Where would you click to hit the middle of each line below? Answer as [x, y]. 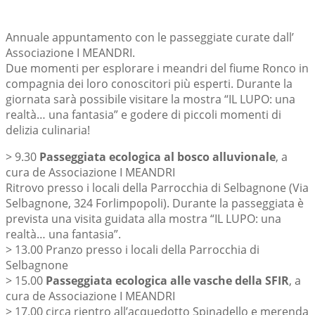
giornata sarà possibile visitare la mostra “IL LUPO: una [150, 99]
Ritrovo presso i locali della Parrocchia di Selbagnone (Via [157, 187]
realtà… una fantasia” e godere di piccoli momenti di [143, 114]
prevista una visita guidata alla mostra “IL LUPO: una [143, 218]
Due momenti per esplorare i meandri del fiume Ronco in [157, 68]
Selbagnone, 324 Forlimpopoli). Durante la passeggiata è [155, 203]
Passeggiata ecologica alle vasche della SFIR [167, 280]
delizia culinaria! [48, 130]
